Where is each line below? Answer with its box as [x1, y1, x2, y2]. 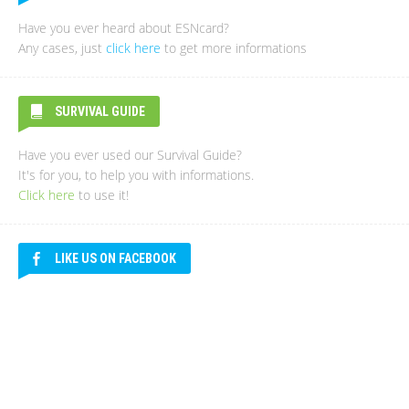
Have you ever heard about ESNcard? [18, 19, 229, 37]
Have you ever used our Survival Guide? [18, 146, 242, 163]
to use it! [75, 186, 129, 204]
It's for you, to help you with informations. [18, 166, 254, 184]
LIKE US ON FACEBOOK [55, 251, 176, 266]
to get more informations [161, 39, 307, 57]
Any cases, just [18, 39, 106, 57]
